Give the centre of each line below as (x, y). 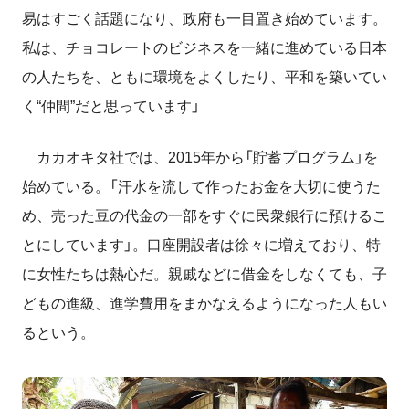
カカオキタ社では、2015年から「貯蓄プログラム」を (200, 158)
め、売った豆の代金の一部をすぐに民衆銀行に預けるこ (204, 216)
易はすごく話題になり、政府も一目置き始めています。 (204, 19)
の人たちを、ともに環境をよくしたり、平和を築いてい (204, 78)
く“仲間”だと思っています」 (111, 107)
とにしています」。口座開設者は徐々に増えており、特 (201, 246)
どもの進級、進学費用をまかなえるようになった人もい (204, 304)
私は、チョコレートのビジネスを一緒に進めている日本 (204, 48)
